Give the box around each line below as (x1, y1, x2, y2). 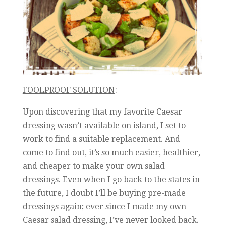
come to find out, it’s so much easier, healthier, (22, 147, 200, 157)
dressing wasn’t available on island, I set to (22, 120, 186, 130)
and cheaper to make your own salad (22, 161, 165, 171)
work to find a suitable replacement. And (22, 134, 180, 144)
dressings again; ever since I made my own (22, 201, 186, 211)
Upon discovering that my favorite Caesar (22, 106, 182, 117)
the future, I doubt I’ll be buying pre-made (22, 188, 186, 198)
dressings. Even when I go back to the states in (22, 174, 200, 184)
